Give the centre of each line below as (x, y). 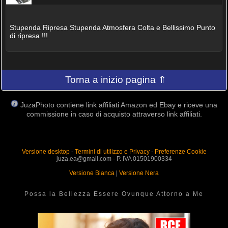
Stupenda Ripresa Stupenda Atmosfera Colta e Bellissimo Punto (112, 27)
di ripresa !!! (28, 35)
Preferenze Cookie (180, 152)
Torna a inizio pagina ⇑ (116, 80)
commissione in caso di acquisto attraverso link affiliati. (114, 114)
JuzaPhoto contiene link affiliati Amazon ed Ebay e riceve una (119, 105)
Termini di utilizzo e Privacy (112, 152)
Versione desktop (46, 152)
